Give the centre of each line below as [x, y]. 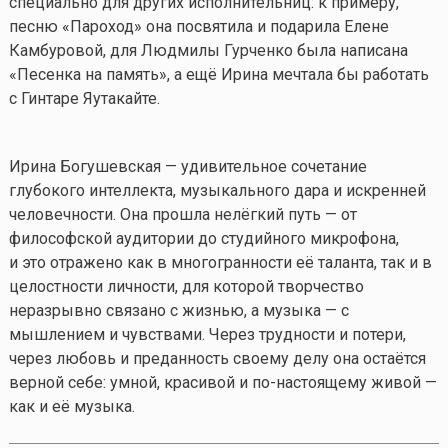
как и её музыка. [71, 406]
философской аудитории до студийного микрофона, [203, 238]
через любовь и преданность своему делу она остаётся [217, 358]
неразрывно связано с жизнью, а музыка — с [178, 310]
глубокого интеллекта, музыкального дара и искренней [217, 190]
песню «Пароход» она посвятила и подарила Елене [198, 26]
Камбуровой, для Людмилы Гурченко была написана [208, 50]
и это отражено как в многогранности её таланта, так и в [220, 262]
